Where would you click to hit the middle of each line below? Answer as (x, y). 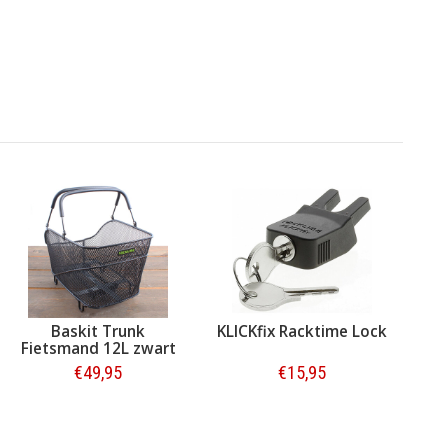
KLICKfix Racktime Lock (302, 331)
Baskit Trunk (98, 331)
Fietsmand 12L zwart (98, 348)
